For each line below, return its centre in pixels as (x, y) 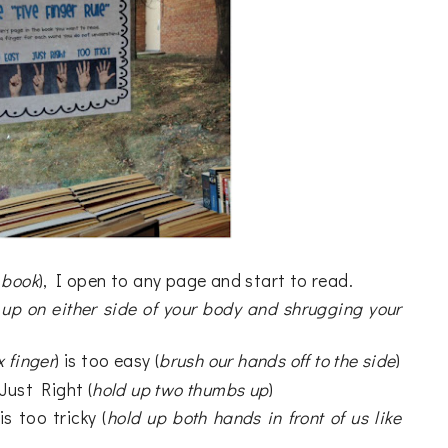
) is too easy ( (107, 361)
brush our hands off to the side (277, 361)
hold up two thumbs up (180, 389)
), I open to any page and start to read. (195, 280)
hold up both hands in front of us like (254, 418)
